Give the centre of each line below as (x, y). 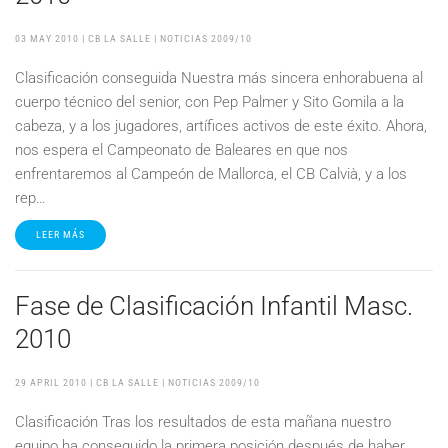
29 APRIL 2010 (51, 382)
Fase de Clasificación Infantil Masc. (214, 306)
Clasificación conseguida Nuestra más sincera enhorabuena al (219, 78)
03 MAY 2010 (47, 38)
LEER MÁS (60, 234)
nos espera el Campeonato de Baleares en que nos (181, 150)
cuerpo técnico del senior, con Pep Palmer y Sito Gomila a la (209, 102)
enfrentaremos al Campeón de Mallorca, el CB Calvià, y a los (211, 174)
